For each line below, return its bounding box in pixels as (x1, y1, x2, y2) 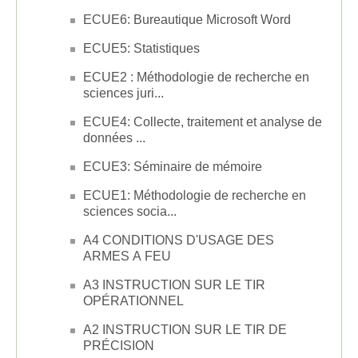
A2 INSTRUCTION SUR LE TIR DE (83, 322, 287, 336)
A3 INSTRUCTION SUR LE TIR (83, 277, 265, 292)
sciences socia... (83, 204, 177, 218)
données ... (83, 130, 145, 145)
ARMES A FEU (83, 249, 171, 263)
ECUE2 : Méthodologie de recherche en (83, 70, 309, 84)
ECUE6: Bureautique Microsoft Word (83, 12, 291, 26)
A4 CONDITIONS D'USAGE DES (83, 233, 274, 247)
